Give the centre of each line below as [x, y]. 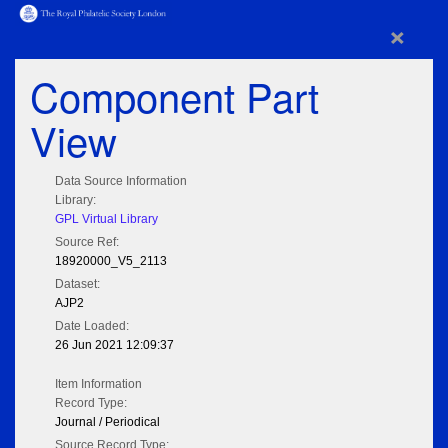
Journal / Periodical [107, 422]
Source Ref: [87, 242]
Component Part [174, 96]
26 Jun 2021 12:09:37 [114, 345]
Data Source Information [121, 181]
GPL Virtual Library [106, 219]
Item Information [98, 384]
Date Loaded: [92, 326]
